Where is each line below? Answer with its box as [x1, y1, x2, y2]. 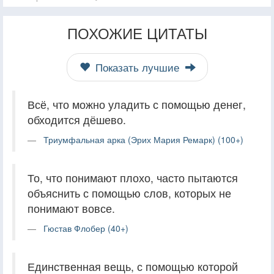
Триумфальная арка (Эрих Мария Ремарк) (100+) [43, 133, 243, 146]
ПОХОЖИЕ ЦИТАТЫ [67, 21, 207, 43]
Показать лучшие [92, 59, 182, 75]
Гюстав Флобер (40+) [43, 221, 128, 234]
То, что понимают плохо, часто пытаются [28, 169, 238, 185]
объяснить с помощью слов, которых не [28, 185, 231, 201]
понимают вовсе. [28, 200, 115, 216]
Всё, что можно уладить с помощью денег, [28, 96, 246, 112]
